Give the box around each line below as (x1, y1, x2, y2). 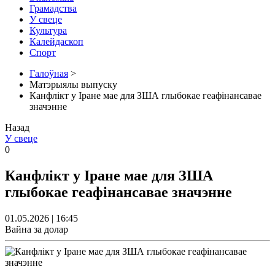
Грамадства (29, 2, 77, 14)
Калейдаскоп (29, 36, 83, 47)
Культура (29, 25, 67, 36)
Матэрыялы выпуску (29, 79, 117, 90)
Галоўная (29, 68, 68, 79)
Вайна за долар (5, 223, 68, 234)
